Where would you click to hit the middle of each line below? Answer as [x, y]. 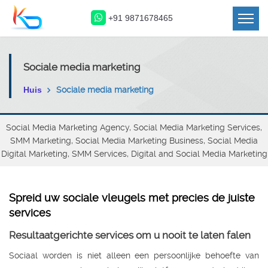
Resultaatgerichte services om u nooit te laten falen [130, 235]
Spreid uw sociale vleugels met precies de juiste [132, 198]
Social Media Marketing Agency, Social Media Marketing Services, [134, 127]
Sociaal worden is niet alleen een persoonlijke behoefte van [134, 255]
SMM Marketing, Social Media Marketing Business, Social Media [134, 141]
